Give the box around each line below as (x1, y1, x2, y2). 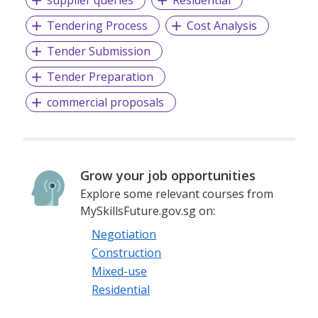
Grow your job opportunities (80, 166, 256, 184)
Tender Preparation (46, 68, 153, 84)
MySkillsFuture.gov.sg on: (80, 202, 216, 219)
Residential (92, 281, 150, 297)
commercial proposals (46, 94, 164, 110)
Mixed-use (92, 263, 148, 279)
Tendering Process (46, 17, 148, 33)
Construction (92, 244, 162, 261)
